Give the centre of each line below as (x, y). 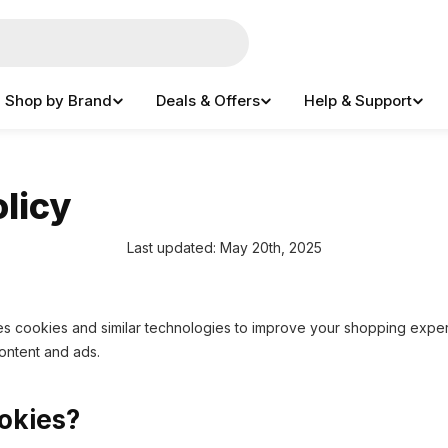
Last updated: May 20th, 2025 (224, 247)
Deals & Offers (208, 100)
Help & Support (358, 100)
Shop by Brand (58, 100)
